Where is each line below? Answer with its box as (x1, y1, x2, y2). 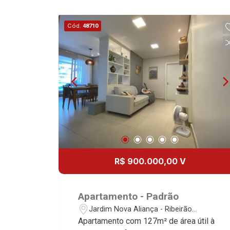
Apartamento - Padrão (78, 190, 179, 202)
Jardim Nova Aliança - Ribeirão (89, 204, 193, 214)
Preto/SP (89, 215, 120, 224)
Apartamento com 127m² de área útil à (78, 216, 215, 226)
